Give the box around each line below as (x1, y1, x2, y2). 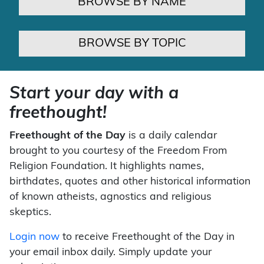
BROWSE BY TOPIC (78, 37, 186, 49)
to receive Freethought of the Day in (60, 232, 235, 242)
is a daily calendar (126, 130, 217, 141)
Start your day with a (9, 85, 179, 103)
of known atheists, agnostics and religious (9, 192, 212, 202)
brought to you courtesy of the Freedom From (9, 146, 227, 156)
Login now (9, 232, 60, 242)
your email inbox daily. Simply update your (9, 247, 212, 258)
